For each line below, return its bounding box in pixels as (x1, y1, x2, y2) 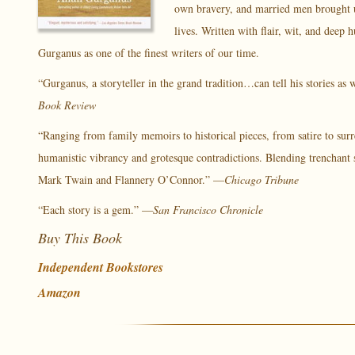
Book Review (37, 97, 96, 113)
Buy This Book (37, 228, 122, 247)
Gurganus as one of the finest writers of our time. (37, 45, 259, 60)
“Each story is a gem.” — (37, 202, 153, 217)
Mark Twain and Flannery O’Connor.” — (37, 172, 224, 187)
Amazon (37, 284, 81, 301)
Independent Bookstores (37, 258, 163, 276)
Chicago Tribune (223, 172, 299, 187)
